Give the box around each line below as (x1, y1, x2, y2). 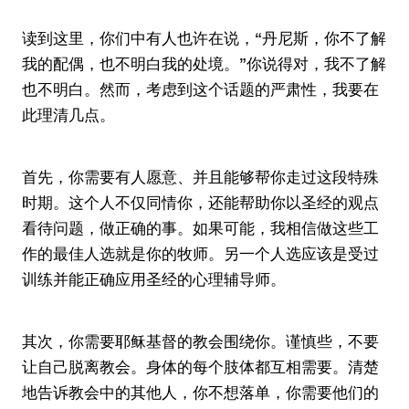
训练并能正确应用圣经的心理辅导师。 (22, 270, 286, 288)
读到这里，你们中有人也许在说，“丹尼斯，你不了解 (22, 29, 386, 47)
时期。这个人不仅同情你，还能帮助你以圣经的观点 (22, 194, 379, 212)
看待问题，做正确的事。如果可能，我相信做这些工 (22, 219, 379, 237)
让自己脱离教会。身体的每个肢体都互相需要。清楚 (22, 358, 379, 376)
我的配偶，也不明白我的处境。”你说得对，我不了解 (22, 55, 386, 73)
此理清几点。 (22, 106, 115, 124)
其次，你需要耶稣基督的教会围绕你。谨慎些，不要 (22, 332, 379, 351)
